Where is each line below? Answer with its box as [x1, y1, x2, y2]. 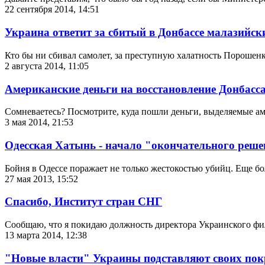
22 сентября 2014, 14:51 [5, 4, 99, 15]
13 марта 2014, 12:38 [5, 230, 87, 241]
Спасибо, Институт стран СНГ [5, 195, 162, 208]
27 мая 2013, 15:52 [5, 173, 78, 184]
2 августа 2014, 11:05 [5, 60, 89, 71]
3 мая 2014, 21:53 [5, 117, 73, 128]
